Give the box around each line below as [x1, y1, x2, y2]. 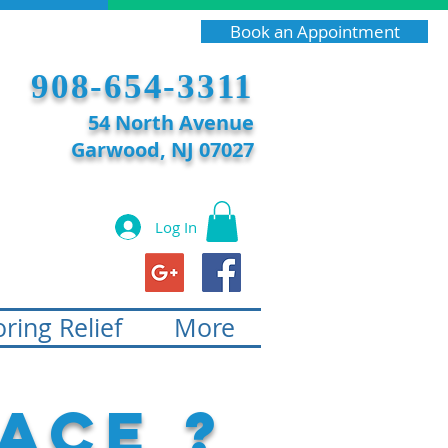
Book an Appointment [229, 20, 400, 43]
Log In [155, 216, 198, 237]
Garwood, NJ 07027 [71, 136, 254, 163]
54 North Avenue [88, 109, 254, 136]
